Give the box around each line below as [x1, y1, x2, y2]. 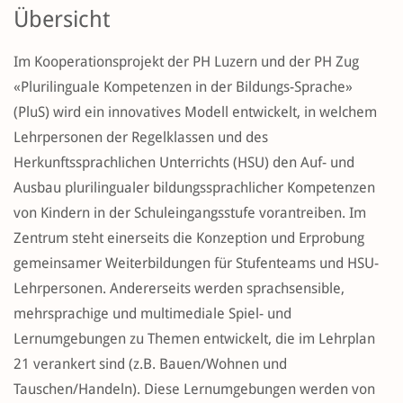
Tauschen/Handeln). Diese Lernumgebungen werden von [13, 381, 375, 399]
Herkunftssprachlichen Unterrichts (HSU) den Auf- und [13, 154, 354, 172]
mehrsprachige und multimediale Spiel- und [13, 305, 291, 323]
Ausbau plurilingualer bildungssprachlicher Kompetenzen [13, 179, 375, 197]
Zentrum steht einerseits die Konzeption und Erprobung [13, 229, 364, 247]
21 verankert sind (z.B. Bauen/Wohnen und [13, 355, 287, 373]
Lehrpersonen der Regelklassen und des [13, 129, 268, 147]
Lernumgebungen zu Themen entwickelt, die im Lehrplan [13, 330, 375, 348]
